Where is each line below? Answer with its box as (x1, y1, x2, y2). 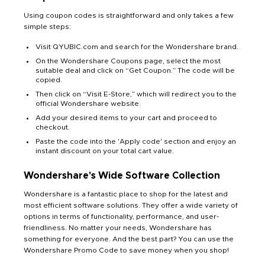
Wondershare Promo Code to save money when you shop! (24, 246, 229, 254)
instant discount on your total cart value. (35, 147, 174, 154)
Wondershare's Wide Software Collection (24, 170, 220, 180)
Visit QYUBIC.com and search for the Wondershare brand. (35, 43, 238, 50)
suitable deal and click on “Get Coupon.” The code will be (35, 66, 235, 74)
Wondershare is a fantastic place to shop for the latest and (24, 190, 228, 198)
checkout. (35, 123, 70, 131)
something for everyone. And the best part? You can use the (24, 235, 234, 243)
